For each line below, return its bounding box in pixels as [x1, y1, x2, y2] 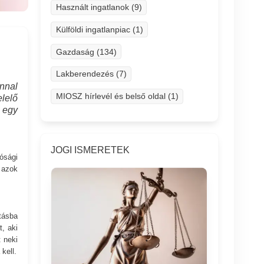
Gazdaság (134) [55, 47, 117, 57]
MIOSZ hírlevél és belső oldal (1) [55, 91, 179, 101]
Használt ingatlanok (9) [55, 2, 142, 12]
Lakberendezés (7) [55, 69, 127, 79]
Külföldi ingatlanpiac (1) [55, 24, 143, 34]
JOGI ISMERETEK [51, 144, 130, 155]
